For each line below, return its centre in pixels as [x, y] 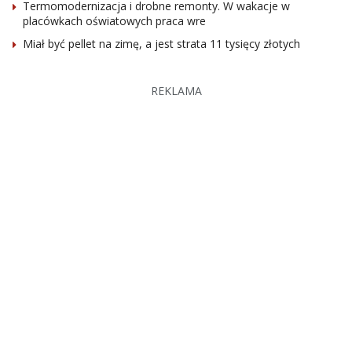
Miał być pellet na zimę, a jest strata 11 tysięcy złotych [161, 43]
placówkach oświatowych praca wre [114, 20]
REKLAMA [176, 90]
